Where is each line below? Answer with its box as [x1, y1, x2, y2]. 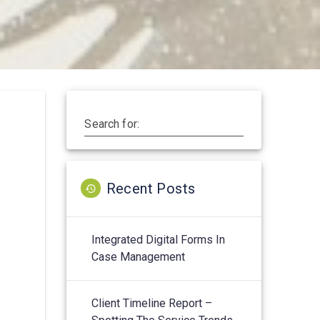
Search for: [84, 116, 140, 131]
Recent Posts [106, 179, 196, 197]
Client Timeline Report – [91, 296, 213, 310]
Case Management [91, 249, 186, 264]
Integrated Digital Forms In [91, 232, 226, 246]
